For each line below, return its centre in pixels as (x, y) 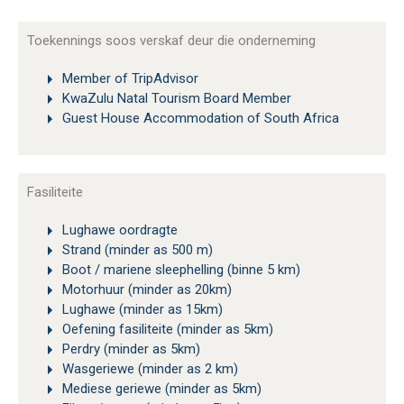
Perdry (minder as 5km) (129, 349)
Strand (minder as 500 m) (136, 250)
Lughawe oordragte (118, 230)
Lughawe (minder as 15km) (141, 310)
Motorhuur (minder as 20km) (145, 290)
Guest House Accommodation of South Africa (199, 119)
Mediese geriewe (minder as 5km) (160, 389)
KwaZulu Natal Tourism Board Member (175, 99)
